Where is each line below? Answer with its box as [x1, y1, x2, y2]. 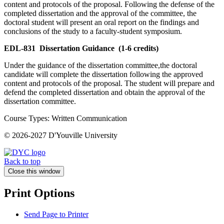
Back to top [4, 157, 40, 166]
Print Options [4, 186, 74, 200]
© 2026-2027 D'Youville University [4, 131, 117, 140]
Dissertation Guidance [39, 44, 114, 53]
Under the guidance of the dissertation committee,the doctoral [4, 61, 197, 70]
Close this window [8, 167, 60, 175]
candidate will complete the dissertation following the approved [4, 70, 203, 79]
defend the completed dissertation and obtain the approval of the [4, 88, 205, 97]
